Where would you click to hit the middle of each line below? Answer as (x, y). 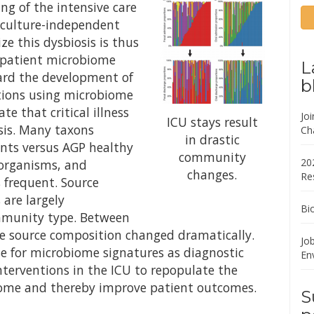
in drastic (212, 140)
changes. (212, 175)
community (212, 157)
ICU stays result (212, 122)
